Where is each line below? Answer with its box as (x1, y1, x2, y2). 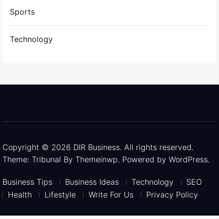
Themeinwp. (75, 154, 122, 164)
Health (8, 190, 32, 200)
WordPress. (169, 154, 210, 164)
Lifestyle (44, 190, 76, 200)
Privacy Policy (146, 190, 198, 200)
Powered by (122, 154, 169, 164)
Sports (10, 6, 35, 17)
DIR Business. (73, 142, 124, 152)
